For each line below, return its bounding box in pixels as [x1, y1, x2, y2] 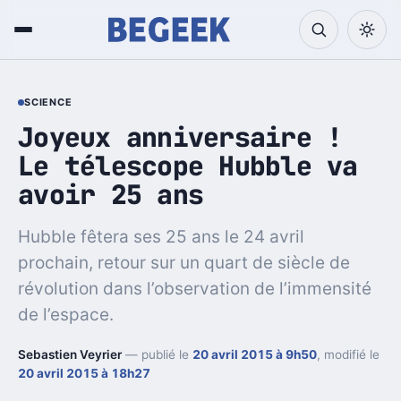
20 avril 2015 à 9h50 [192, 346, 317, 362]
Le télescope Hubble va [18, 148, 358, 183]
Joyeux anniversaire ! [18, 119, 343, 155]
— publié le [122, 346, 192, 362]
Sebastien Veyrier [18, 346, 122, 362]
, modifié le [317, 346, 380, 362]
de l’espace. [18, 303, 114, 325]
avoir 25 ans [18, 176, 204, 212]
